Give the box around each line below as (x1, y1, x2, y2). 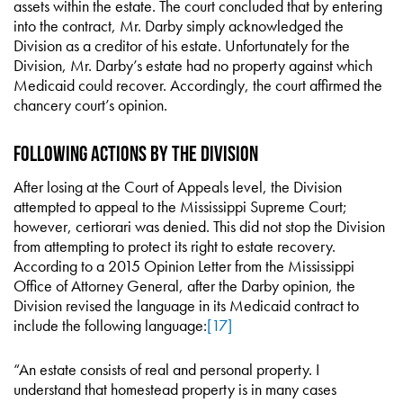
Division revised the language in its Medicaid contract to (13, 295, 359, 316)
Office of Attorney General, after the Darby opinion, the (13, 275, 355, 296)
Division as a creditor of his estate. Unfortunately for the (13, 35, 350, 56)
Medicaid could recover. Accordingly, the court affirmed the (13, 75, 382, 95)
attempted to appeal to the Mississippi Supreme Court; (13, 196, 347, 217)
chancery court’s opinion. (13, 94, 167, 115)
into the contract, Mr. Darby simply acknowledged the (13, 15, 344, 36)
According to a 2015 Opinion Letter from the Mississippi (13, 255, 354, 276)
